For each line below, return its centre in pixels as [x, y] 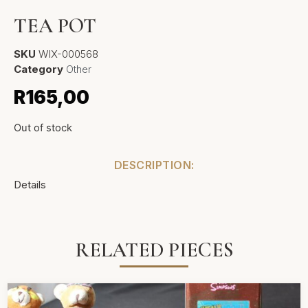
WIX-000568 [68, 54]
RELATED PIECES [154, 250]
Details [30, 184]
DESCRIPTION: [154, 165]
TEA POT [55, 25]
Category [38, 69]
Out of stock [43, 128]
